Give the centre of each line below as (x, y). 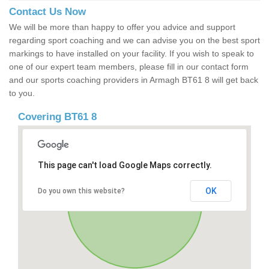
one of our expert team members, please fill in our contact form (129, 67)
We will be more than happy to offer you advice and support (122, 27)
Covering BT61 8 (57, 117)
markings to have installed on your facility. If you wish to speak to (131, 54)
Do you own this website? (81, 191)
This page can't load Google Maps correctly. (125, 165)
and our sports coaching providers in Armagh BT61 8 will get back (134, 80)
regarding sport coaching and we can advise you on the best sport (134, 41)
